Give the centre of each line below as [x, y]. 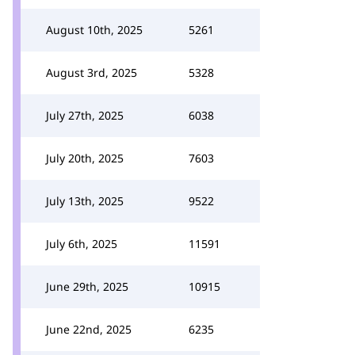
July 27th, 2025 [85, 115]
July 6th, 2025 [82, 244]
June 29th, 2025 [87, 286]
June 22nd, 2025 [89, 329]
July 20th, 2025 [85, 158]
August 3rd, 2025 [92, 73]
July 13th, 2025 [85, 201]
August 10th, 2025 [94, 30]
